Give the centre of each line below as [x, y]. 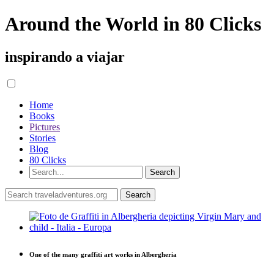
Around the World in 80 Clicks [133, 24]
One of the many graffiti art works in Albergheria [103, 254]
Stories [43, 138]
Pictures [45, 127]
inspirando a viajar [65, 57]
